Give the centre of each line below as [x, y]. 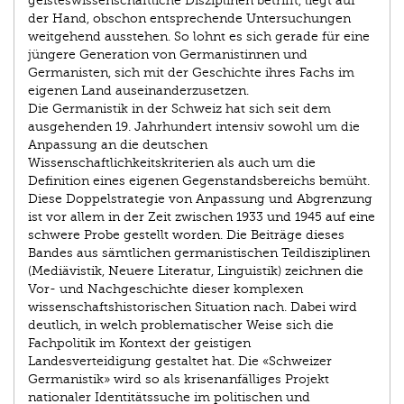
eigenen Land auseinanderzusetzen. [138, 90]
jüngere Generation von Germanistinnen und [168, 54]
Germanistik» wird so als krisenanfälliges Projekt [179, 379]
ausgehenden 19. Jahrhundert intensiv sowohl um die [194, 126]
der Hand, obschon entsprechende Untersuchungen [189, 18]
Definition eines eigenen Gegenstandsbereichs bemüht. [199, 180]
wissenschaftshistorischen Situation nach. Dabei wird [193, 307]
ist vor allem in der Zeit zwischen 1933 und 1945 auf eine [202, 216]
